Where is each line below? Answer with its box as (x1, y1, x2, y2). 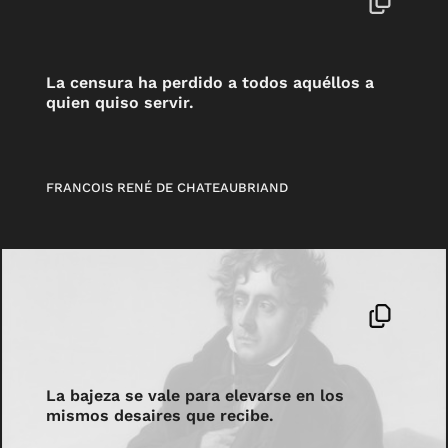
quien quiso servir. (46, 92, 195, 112)
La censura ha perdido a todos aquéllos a (46, 72, 375, 92)
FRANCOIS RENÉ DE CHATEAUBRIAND (46, 179, 289, 195)
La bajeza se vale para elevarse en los (46, 386, 345, 406)
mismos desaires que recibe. (46, 406, 275, 426)
